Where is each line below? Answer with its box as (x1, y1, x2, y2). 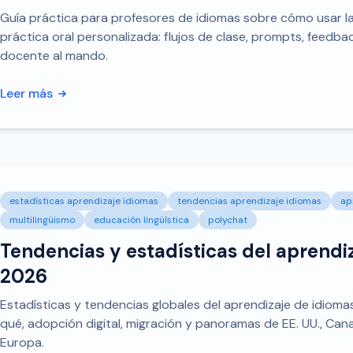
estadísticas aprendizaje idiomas (9, 195, 158, 207)
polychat (208, 214, 247, 226)
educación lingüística (94, 214, 189, 226)
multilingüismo (9, 214, 75, 226)
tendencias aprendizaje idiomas (177, 195, 321, 207)
